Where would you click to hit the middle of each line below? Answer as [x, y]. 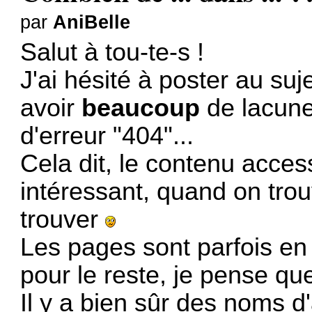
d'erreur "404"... [107, 135]
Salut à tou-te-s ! [112, 52]
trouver [63, 219]
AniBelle [92, 22]
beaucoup [141, 108]
